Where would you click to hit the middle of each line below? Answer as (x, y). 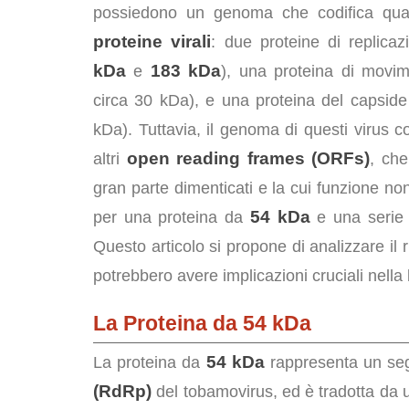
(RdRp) (122, 391)
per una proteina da (172, 217)
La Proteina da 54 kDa (202, 323)
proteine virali (152, 42)
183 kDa (186, 71)
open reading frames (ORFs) (248, 158)
